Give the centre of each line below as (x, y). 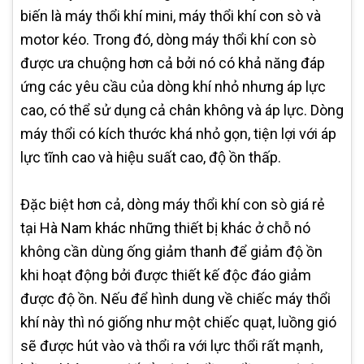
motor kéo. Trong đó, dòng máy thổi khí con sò (168, 39)
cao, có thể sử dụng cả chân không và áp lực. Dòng (182, 110)
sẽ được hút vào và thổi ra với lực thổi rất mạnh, (171, 345)
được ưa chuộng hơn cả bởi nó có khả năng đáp (173, 63)
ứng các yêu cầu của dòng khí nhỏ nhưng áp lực (173, 86)
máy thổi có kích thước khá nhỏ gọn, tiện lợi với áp (178, 133)
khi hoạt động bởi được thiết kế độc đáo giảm (166, 275)
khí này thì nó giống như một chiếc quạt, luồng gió (178, 322)
